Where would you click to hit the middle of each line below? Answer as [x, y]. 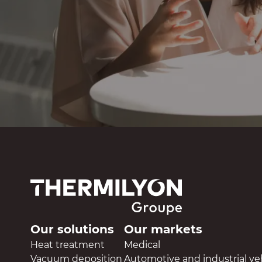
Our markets [163, 229]
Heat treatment [68, 245]
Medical [142, 245]
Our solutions [72, 229]
